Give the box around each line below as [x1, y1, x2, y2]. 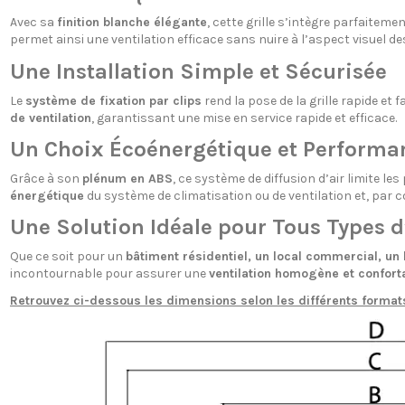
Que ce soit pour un [9, 248, 126, 264]
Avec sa [9, 14, 57, 31]
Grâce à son [9, 170, 82, 186]
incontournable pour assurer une [9, 265, 209, 281]
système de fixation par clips [24, 92, 202, 108]
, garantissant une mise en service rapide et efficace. [90, 109, 397, 126]
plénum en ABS [81, 170, 173, 186]
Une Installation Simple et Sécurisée [9, 58, 387, 84]
